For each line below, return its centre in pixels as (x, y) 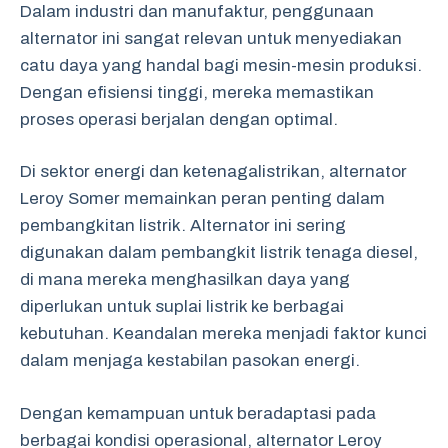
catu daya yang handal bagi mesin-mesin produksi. (221, 65)
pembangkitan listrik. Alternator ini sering (183, 225)
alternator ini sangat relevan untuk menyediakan (211, 38)
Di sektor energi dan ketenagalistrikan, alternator (213, 171)
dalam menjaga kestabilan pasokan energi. (190, 360)
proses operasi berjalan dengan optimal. (179, 119)
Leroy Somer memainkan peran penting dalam (202, 198)
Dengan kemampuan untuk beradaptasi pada (198, 413)
